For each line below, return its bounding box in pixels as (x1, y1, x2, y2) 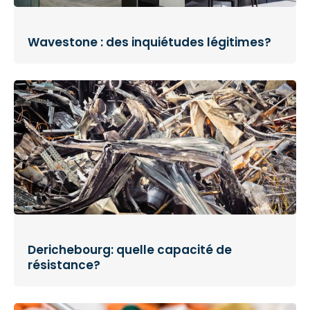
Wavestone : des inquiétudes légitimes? (28, 34, 271, 51)
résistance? (28, 256, 100, 273)
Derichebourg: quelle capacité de (28, 241, 232, 258)
